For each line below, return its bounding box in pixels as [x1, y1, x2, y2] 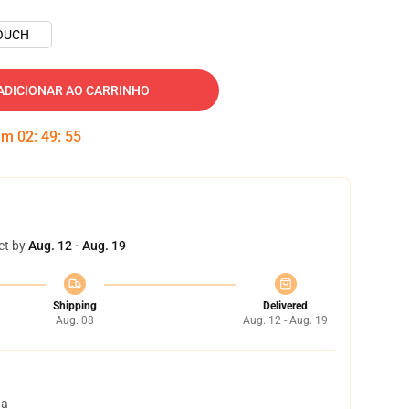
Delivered [263, 299, 308, 312]
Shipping [52, 299, 97, 312]
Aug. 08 [55, 314, 94, 327]
